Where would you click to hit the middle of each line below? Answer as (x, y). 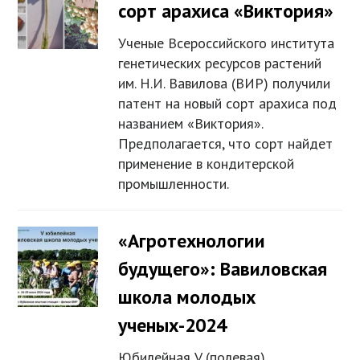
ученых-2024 (173, 325)
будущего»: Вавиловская (223, 269)
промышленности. (174, 184)
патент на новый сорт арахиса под (228, 104)
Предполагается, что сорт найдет (226, 144)
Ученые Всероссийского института (227, 43)
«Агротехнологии (192, 241)
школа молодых (187, 297)
